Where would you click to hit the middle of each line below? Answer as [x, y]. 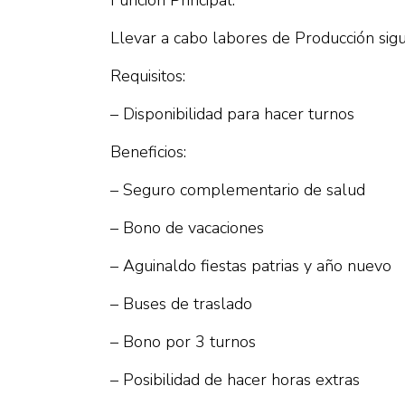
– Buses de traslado [181, 304]
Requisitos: [148, 76]
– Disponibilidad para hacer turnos [232, 114]
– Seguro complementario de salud [238, 190]
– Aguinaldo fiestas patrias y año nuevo [251, 266]
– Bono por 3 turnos [183, 342]
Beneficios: [148, 152]
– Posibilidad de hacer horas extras [235, 380]
